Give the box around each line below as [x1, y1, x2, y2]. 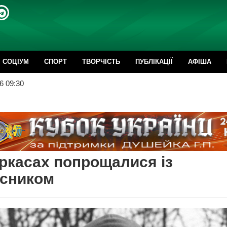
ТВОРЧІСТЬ [82, 58, 120, 65]
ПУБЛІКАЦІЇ [135, 58, 173, 65]
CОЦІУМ [3, 58, 29, 65]
